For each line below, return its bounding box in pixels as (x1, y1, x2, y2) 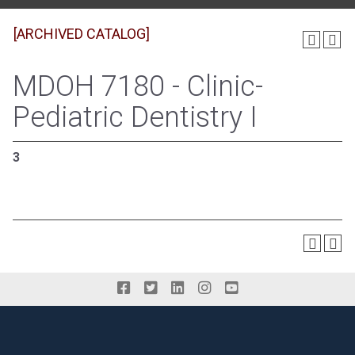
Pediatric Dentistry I (13, 101, 258, 134)
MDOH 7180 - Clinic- (13, 70, 263, 103)
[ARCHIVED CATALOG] (13, 25, 150, 42)
